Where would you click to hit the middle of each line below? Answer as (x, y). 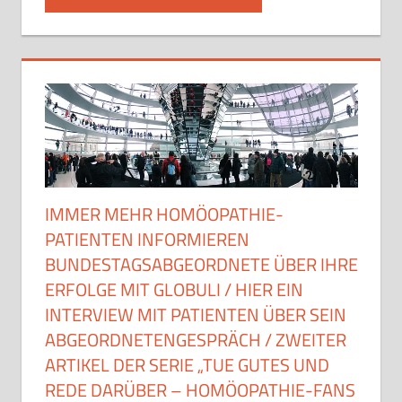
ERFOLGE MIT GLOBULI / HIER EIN (174, 290)
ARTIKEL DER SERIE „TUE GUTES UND (187, 365)
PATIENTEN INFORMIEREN (147, 240)
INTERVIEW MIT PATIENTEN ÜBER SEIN (195, 315)
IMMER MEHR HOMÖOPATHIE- (164, 214)
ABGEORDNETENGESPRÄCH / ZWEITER (195, 340)
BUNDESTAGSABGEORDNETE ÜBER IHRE (201, 265)
